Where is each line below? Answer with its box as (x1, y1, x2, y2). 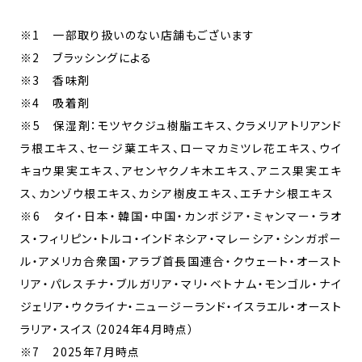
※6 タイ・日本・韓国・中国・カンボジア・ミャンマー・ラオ (20, 207, 342, 224)
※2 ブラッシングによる (20, 48, 166, 65)
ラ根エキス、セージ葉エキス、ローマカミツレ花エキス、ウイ (20, 139, 342, 156)
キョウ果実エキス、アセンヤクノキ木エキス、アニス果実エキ (20, 162, 342, 179)
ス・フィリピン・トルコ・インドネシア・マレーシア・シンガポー (20, 229, 342, 246)
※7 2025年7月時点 (20, 343, 154, 360)
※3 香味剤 (20, 71, 103, 88)
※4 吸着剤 (20, 94, 103, 111)
